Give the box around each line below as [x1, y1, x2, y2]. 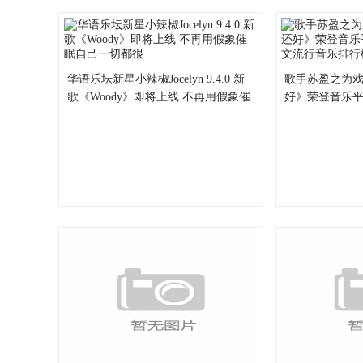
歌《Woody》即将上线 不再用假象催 [67, 91, 250, 103]
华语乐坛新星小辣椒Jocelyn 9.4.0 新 [67, 73, 245, 85]
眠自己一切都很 [67, 109, 147, 121]
